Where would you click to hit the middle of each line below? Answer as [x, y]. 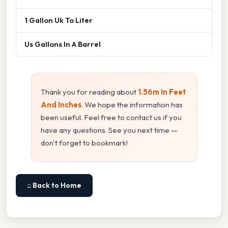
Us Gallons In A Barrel [63, 44]
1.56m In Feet [162, 92]
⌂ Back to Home [54, 186]
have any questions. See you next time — [109, 130]
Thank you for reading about [89, 92]
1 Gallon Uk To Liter [59, 20]
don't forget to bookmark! [84, 143]
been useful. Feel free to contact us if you [111, 118]
